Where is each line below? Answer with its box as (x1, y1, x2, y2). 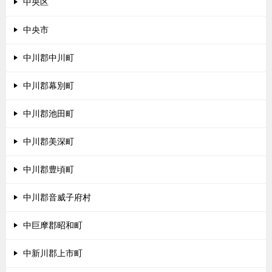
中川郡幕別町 (23, 81, 74, 90)
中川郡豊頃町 (23, 165, 74, 174)
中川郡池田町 (23, 109, 74, 118)
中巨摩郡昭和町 (23, 220, 83, 230)
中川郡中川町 (23, 53, 74, 63)
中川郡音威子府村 (23, 192, 91, 202)
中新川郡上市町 (23, 248, 83, 258)
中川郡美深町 (23, 137, 74, 146)
